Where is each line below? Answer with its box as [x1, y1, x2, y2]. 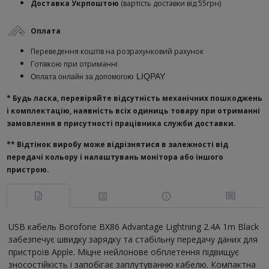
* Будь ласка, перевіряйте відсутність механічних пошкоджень [6, 93, 262, 103]
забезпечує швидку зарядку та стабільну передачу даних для [8, 233, 258, 245]
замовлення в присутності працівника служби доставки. [6, 118, 236, 128]
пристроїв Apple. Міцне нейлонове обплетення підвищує [8, 246, 239, 258]
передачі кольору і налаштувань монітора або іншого [6, 152, 223, 162]
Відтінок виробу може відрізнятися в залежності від [16, 139, 228, 150]
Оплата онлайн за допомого [30, 73, 127, 81]
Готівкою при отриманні [30, 59, 118, 69]
